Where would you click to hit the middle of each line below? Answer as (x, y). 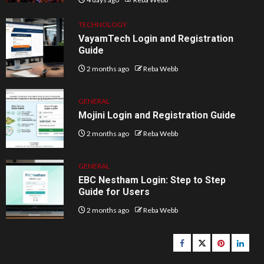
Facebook (200, 241)
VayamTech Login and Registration (156, 38)
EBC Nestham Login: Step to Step (152, 180)
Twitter (212, 241)
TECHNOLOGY (103, 24)
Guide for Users (114, 192)
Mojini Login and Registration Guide (157, 115)
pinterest (235, 241)
